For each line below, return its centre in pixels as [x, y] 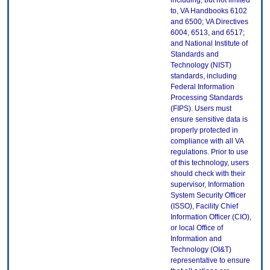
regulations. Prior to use [209, 152]
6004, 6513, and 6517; [208, 33]
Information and [196, 239]
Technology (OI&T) [201, 250]
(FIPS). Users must [201, 109]
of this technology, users [210, 163]
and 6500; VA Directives [209, 22]
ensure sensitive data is [209, 120]
